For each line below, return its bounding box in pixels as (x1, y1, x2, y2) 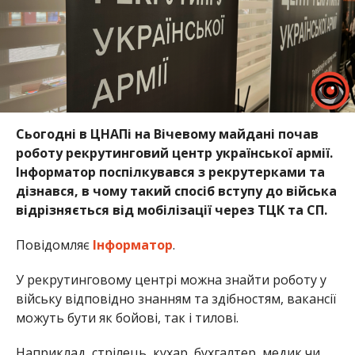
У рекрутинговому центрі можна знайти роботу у (15, 270, 326, 288)
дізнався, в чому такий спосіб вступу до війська (15, 181, 337, 200)
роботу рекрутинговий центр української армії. (15, 143, 333, 162)
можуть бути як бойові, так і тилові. (15, 308, 239, 326)
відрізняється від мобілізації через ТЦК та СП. (15, 200, 330, 219)
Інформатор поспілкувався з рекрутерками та (15, 162, 325, 181)
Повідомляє (15, 235, 93, 254)
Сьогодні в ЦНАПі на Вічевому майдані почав (15, 124, 319, 143)
